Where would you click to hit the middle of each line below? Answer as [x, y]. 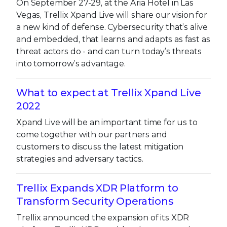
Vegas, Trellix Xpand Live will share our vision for [112, 15]
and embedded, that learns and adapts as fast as [113, 39]
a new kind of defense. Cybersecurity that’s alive [112, 27]
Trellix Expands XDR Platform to [97, 188]
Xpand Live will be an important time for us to [107, 122]
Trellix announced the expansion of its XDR [103, 217]
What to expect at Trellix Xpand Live [109, 92]
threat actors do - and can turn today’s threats [109, 51]
